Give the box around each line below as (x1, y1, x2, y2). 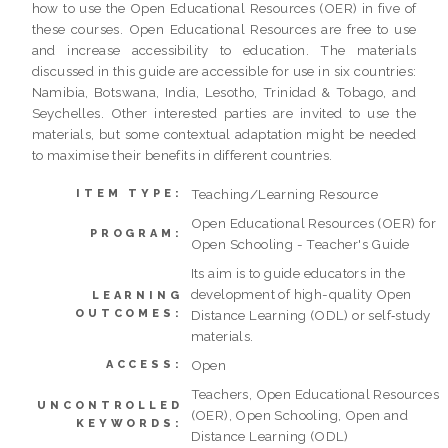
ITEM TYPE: (76, 186, 183, 200)
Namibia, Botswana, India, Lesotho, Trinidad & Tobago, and (31, 83, 417, 100)
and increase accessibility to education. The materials (31, 41, 417, 58)
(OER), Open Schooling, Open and (190, 406, 409, 423)
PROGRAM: (89, 226, 183, 240)
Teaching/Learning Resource (190, 185, 379, 202)
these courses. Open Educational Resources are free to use (31, 20, 417, 37)
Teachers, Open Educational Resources (190, 385, 440, 402)
